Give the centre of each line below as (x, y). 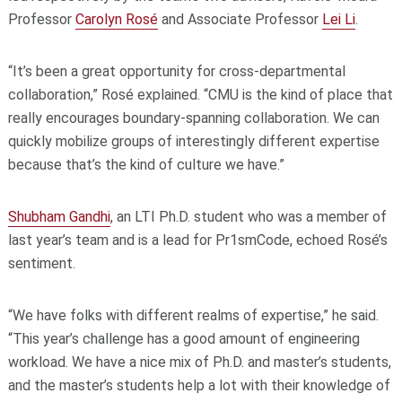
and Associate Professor (240, 19)
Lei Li (338, 19)
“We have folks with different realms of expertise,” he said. (193, 315)
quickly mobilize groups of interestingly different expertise (193, 141)
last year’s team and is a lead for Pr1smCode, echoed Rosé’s (197, 240)
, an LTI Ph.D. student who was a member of (248, 216)
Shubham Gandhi (59, 216)
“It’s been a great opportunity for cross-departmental (176, 71)
